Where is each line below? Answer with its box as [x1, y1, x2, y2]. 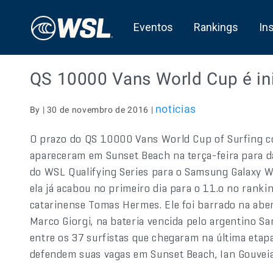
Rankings [193, 21, 238, 34]
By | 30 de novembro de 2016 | [29, 105, 155, 115]
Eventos [133, 21, 173, 34]
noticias [155, 102, 196, 115]
